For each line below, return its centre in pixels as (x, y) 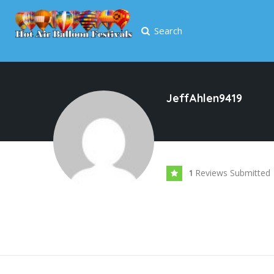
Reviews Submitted (233, 173)
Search (168, 30)
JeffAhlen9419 (204, 98)
